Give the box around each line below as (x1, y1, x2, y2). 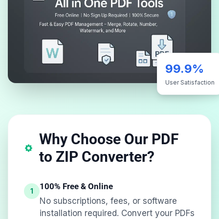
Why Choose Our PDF (39, 130, 179, 148)
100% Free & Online (40, 181, 113, 191)
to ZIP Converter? (39, 148, 155, 165)
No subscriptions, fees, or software (40, 196, 177, 206)
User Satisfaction (165, 78, 215, 86)
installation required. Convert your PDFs (40, 208, 195, 218)
